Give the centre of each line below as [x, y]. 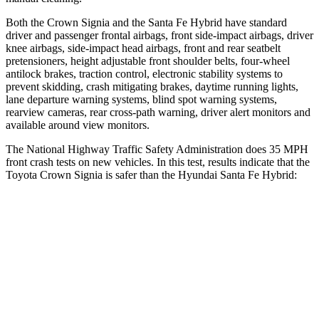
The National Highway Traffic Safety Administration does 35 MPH [157, 149]
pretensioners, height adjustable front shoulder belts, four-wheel [148, 61]
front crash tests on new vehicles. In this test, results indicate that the [158, 162]
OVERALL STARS [87, 252]
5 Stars [166, 252]
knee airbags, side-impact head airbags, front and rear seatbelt [143, 48]
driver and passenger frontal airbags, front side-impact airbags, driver [159, 35]
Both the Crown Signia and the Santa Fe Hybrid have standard [146, 22]
